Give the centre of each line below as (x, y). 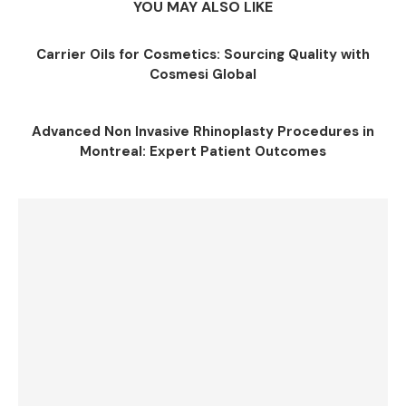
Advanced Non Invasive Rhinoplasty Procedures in (203, 131)
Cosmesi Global (203, 74)
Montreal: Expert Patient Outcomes (203, 151)
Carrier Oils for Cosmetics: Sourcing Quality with (203, 54)
